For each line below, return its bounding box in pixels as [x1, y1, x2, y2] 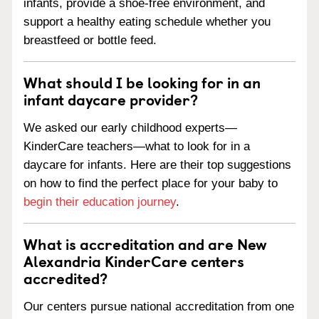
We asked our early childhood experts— [23, 121, 237, 135]
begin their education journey [23, 195, 176, 209]
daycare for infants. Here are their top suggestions [23, 158, 291, 172]
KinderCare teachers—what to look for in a [23, 140, 250, 153]
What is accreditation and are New [23, 232, 267, 255]
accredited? [23, 266, 108, 289]
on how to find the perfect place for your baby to [23, 177, 278, 190]
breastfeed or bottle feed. [23, 33, 157, 48]
